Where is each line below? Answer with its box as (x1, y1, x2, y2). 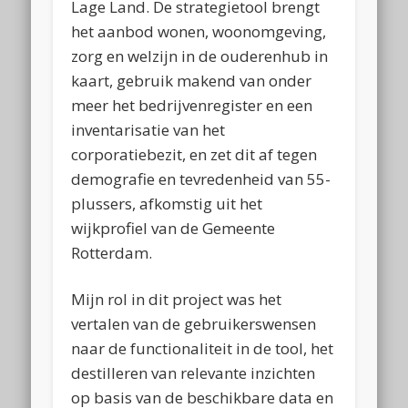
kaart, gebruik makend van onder (71, 69, 312, 91)
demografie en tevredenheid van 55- (71, 168, 331, 189)
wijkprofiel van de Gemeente (71, 217, 276, 239)
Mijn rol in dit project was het (71, 288, 282, 310)
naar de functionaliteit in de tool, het (71, 337, 334, 359)
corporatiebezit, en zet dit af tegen (71, 143, 318, 165)
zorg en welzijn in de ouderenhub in (71, 45, 329, 66)
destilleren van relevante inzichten (71, 362, 316, 383)
